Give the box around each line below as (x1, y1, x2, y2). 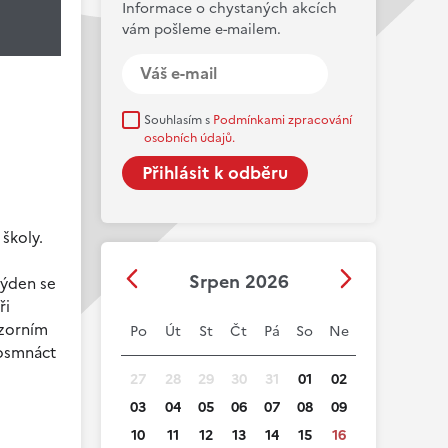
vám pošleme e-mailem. (122, 19, 281, 40)
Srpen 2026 (188, 268, 289, 295)
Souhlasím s (144, 111, 213, 129)
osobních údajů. (144, 129, 235, 147)
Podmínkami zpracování (213, 111, 352, 129)
